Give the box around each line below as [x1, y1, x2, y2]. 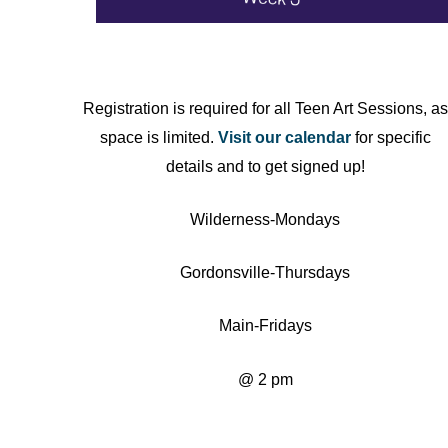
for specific [354, 127, 431, 146]
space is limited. [99, 127, 218, 146]
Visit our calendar [217, 127, 351, 146]
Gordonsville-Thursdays [180, 263, 351, 282]
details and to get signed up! [165, 156, 365, 175]
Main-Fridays [218, 316, 312, 335]
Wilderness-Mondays [190, 209, 341, 228]
